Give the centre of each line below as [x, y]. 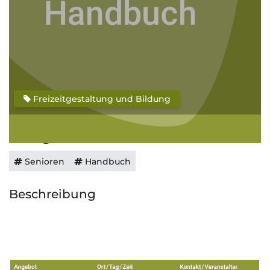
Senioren [43, 162]
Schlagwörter [50, 137]
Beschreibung [52, 194]
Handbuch [107, 162]
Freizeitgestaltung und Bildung [101, 99]
